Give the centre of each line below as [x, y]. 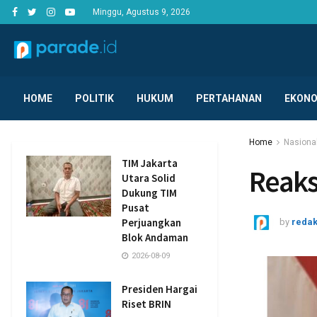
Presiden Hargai [160, 289]
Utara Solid [149, 178]
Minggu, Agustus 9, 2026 [142, 12]
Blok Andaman [155, 237]
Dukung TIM [149, 193]
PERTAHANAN [229, 98]
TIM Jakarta [150, 163]
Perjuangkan [151, 223]
